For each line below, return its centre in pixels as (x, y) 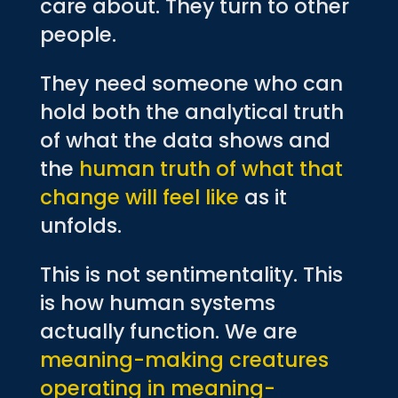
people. (78, 34)
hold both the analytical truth (191, 111)
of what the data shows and (185, 140)
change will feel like (139, 197)
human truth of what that (211, 168)
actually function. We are (168, 331)
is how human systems (157, 302)
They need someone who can (191, 83)
